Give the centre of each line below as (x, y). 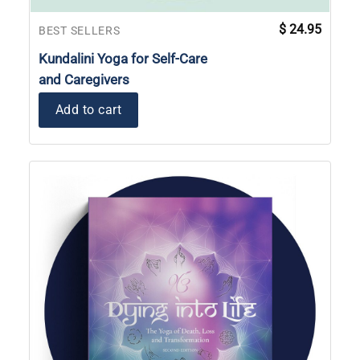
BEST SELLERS (80, 31)
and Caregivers (84, 80)
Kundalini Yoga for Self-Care (123, 59)
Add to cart (89, 110)
